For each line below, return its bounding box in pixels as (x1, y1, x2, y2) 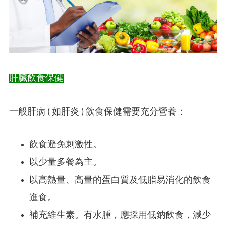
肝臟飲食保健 (9, 74, 64, 84)
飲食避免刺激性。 (29, 140, 102, 150)
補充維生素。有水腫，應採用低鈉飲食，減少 (29, 211, 211, 221)
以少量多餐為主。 (29, 158, 102, 168)
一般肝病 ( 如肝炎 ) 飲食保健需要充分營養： (9, 107, 186, 118)
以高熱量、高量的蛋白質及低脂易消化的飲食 (29, 176, 211, 186)
